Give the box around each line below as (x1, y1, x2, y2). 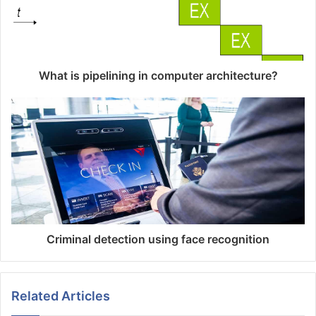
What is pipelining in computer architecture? (38, 68, 278, 83)
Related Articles (11, 288, 110, 304)
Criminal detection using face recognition (47, 232, 269, 247)
